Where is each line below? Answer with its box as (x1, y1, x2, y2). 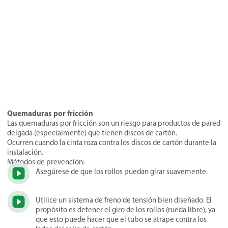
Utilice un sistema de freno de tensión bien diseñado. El (36, 195, 212, 205)
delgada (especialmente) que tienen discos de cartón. (7, 128, 177, 137)
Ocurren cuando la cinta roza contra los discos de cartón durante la (7, 137, 216, 147)
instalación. (7, 147, 43, 157)
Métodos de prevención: (7, 157, 84, 166)
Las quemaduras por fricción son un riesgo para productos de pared (7, 118, 220, 128)
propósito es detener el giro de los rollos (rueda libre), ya (36, 205, 215, 214)
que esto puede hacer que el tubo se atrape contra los (36, 215, 207, 224)
